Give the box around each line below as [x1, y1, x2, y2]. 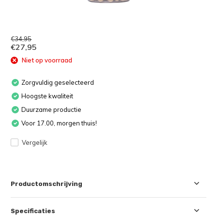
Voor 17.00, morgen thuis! [21, 119, 97, 127]
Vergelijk [22, 138, 48, 146]
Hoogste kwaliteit [21, 92, 74, 100]
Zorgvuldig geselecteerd [21, 78, 94, 86]
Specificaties [11, 207, 56, 215]
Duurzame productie [21, 105, 82, 113]
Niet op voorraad [20, 56, 73, 64]
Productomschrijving [11, 180, 83, 187]
